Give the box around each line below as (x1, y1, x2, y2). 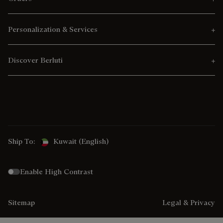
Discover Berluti (8, 55, 63, 65)
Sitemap (8, 197, 35, 207)
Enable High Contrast (20, 167, 93, 177)
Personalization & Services (8, 24, 98, 34)
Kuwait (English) (53, 136, 109, 146)
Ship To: (8, 136, 35, 146)
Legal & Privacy (162, 197, 215, 207)
